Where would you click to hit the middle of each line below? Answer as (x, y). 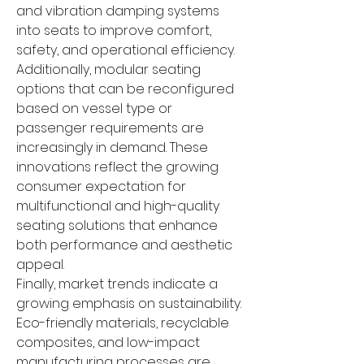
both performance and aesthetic (124, 245)
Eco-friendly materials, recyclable (123, 323)
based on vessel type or (94, 109)
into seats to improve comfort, (114, 31)
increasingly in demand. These (112, 148)
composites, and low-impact (108, 343)
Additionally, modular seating (108, 70)
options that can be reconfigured (125, 89)
